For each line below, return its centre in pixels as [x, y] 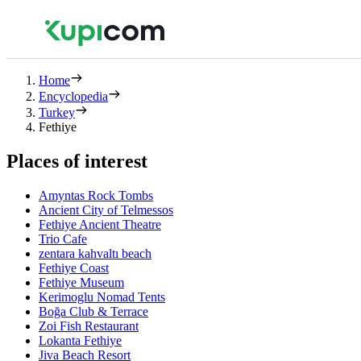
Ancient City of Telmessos [106, 210]
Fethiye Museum [81, 282]
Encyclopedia [73, 96]
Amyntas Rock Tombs [96, 195]
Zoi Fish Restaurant [89, 326]
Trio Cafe [63, 239]
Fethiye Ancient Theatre [100, 224]
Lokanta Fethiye [80, 340]
